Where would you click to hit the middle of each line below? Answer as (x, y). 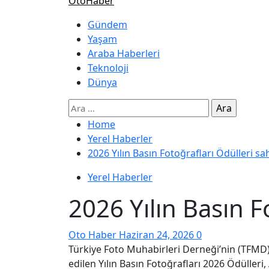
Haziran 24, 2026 (158, 235)
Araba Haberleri (124, 54)
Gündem (107, 25)
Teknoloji (108, 68)
